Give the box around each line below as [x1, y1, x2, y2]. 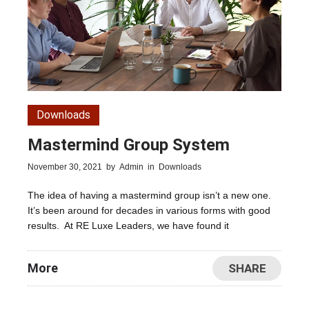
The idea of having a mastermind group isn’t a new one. [28, 189, 274, 201]
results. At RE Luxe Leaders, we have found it [28, 219, 229, 231]
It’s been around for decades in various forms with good [28, 204, 270, 216]
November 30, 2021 [28, 161, 102, 172]
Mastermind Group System [28, 134, 230, 154]
